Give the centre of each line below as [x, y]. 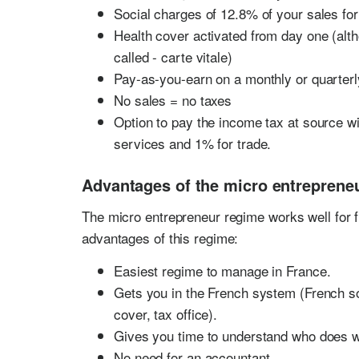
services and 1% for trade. [193, 143]
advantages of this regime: [160, 238]
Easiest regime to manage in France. [222, 270]
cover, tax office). [166, 313]
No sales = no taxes [173, 99]
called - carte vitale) [173, 56]
